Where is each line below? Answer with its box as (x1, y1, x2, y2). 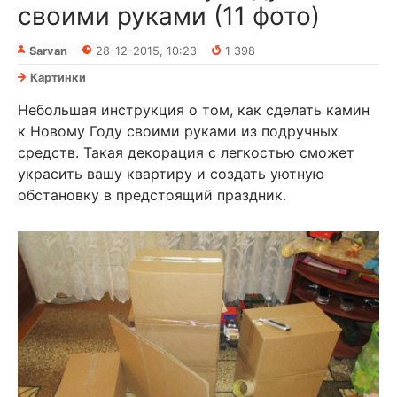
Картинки (30, 71, 86, 85)
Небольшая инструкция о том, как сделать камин (18, 101, 370, 120)
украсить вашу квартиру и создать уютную (18, 165, 324, 183)
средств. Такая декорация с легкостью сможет (18, 144, 354, 162)
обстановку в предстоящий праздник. (18, 186, 286, 205)
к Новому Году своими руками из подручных (18, 122, 339, 141)
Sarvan (29, 44, 67, 58)
